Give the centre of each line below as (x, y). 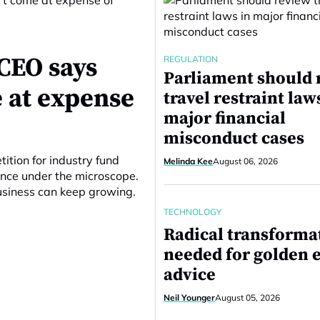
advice (190, 275)
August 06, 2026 (246, 161)
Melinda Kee (189, 161)
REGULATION (191, 59)
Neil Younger (190, 297)
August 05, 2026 (248, 297)
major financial (225, 119)
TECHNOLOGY (193, 211)
